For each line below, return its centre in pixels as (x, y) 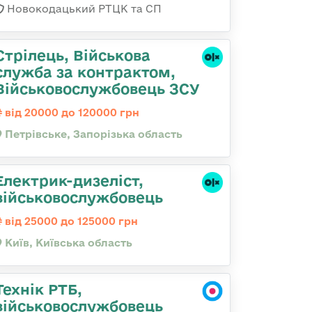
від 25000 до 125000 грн (70, 221)
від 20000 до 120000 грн (71, 112)
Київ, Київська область (67, 243)
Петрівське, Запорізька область (92, 134)
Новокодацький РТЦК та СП (83, 9)
